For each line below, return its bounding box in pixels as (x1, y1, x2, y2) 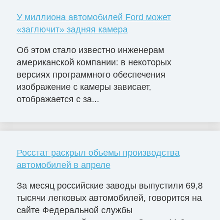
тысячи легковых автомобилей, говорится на (16, 192, 202, 203)
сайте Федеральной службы (16, 205, 133, 215)
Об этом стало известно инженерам (16, 45, 164, 55)
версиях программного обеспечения (16, 70, 165, 80)
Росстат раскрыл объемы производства (16, 148, 180, 158)
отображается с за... (16, 94, 99, 105)
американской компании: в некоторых (16, 57, 171, 68)
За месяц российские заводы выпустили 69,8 (16, 180, 203, 191)
